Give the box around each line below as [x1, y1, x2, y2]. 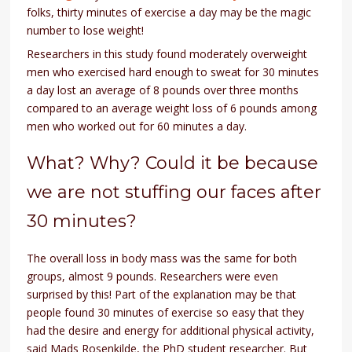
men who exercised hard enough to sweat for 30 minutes [27, 64, 320, 80]
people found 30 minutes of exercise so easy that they [27, 305, 305, 321]
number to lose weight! [27, 23, 145, 38]
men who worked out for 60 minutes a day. [27, 119, 247, 134]
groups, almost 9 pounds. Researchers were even [27, 269, 279, 284]
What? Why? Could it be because [27, 152, 319, 174]
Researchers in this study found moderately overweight [27, 46, 308, 62]
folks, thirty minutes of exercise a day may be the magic [27, 5, 312, 20]
